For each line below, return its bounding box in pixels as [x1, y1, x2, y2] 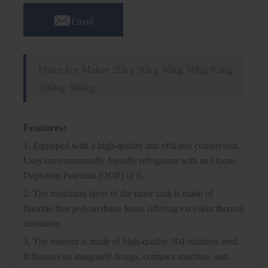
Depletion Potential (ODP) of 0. [23, 170, 144, 181]
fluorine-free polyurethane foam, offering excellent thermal [23, 203, 244, 214]
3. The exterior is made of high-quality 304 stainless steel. [23, 236, 240, 246]
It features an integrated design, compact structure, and [23, 251, 228, 261]
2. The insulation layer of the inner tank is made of [23, 188, 213, 199]
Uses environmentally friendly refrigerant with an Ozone [23, 155, 236, 166]
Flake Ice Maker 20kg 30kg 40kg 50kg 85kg [38, 63, 232, 75]
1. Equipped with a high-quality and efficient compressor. [23, 140, 239, 151]
